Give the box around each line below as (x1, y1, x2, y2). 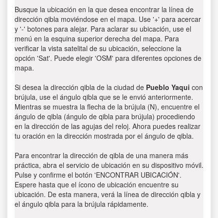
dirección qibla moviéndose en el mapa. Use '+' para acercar (15, 14, 201, 24)
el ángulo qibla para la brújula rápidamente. (15, 199, 148, 209)
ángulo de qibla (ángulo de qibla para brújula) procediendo (15, 111, 195, 121)
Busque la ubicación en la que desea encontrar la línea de (15, 4, 194, 14)
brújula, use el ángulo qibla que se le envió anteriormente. (15, 92, 193, 102)
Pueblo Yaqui (146, 82, 190, 92)
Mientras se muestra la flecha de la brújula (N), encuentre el (15, 102, 200, 111)
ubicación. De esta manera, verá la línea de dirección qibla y (15, 189, 200, 199)
